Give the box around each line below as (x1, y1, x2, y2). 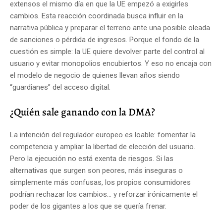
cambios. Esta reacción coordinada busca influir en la (10, 11, 183, 20)
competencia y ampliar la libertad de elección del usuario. (10, 142, 195, 151)
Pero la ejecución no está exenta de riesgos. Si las (10, 154, 173, 163)
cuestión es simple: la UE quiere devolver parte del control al (10, 47, 205, 56)
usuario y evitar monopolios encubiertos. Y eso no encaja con (10, 58, 212, 68)
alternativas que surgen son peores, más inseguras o (10, 166, 183, 175)
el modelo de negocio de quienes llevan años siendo (10, 70, 180, 80)
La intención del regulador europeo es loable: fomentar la (10, 130, 196, 139)
